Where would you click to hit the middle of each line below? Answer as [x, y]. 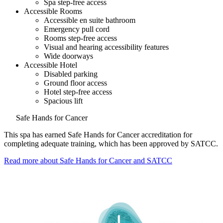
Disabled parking [71, 74]
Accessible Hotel [51, 65]
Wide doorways [68, 56]
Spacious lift [63, 101]
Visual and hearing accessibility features [106, 47]
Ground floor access [75, 83]
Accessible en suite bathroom [90, 20]
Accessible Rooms [53, 11]
